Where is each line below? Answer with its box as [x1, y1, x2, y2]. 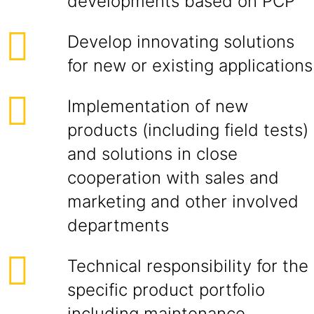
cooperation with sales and [67, 168, 279, 188]
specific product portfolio [67, 280, 265, 300]
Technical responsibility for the [67, 256, 308, 276]
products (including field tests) [67, 120, 308, 140]
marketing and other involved [67, 191, 299, 212]
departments [67, 215, 169, 235]
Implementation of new [67, 96, 248, 116]
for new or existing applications [67, 55, 313, 76]
